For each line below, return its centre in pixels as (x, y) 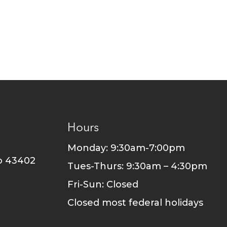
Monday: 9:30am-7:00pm (126, 148)
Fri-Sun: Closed (103, 184)
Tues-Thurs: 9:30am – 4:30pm (137, 166)
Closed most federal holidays (135, 202)
